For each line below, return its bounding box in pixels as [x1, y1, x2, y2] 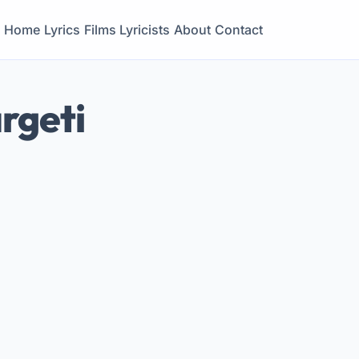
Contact [214, 22, 263, 38]
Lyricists [119, 22, 171, 38]
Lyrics [43, 22, 80, 38]
